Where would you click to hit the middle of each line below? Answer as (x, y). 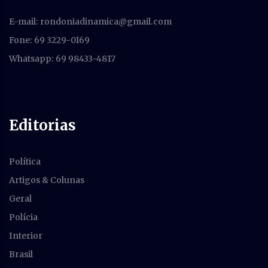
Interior (26, 236)
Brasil (21, 255)
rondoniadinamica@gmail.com (106, 22)
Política (25, 162)
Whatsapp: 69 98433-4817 (62, 59)
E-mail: (25, 22)
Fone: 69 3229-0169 (49, 40)
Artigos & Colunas (47, 180)
